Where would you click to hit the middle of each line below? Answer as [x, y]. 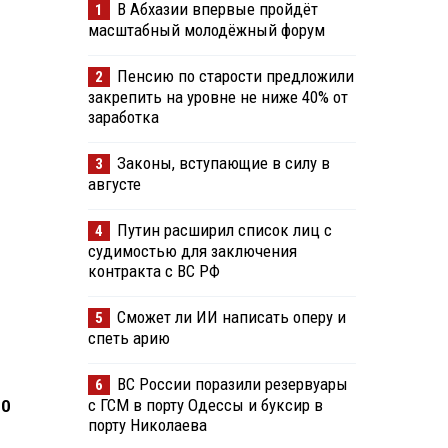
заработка [123, 117]
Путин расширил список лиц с [224, 230]
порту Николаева [147, 425]
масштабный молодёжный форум [206, 30]
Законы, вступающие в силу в [223, 163]
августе [114, 184]
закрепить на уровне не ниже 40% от [217, 97]
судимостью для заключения [192, 251]
